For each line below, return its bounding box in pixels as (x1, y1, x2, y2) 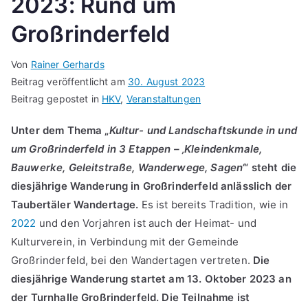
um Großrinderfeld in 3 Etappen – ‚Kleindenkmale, (11, 142, 263, 156)
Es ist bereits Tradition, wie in (138, 198, 289, 212)
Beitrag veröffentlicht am (11, 76, 128, 88)
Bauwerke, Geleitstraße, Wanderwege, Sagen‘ (11, 161, 245, 175)
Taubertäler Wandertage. (11, 198, 139, 212)
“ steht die (244, 161, 296, 175)
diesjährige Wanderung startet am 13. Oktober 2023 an (11, 272, 291, 286)
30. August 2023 (127, 76, 206, 88)
